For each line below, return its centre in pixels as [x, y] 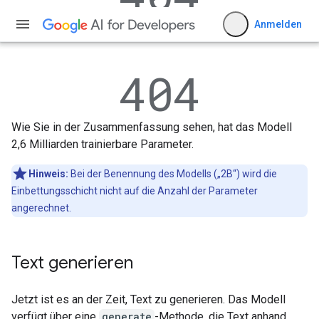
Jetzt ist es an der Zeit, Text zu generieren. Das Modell [148, 299]
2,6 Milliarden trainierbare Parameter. [103, 144]
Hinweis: [48, 174]
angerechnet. [41, 208]
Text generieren [72, 263]
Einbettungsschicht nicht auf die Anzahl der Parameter [135, 191]
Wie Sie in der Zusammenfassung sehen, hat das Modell [152, 127]
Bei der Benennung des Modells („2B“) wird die [173, 174]
